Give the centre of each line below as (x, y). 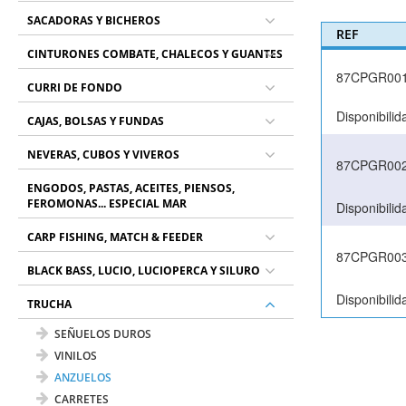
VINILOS (76, 356)
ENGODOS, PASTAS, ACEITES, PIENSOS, (131, 188)
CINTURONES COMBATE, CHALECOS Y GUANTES (155, 54)
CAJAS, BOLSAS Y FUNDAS (96, 121)
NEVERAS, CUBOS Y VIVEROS (104, 155)
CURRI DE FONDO (75, 87)
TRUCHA (50, 304)
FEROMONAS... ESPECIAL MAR (107, 203)
